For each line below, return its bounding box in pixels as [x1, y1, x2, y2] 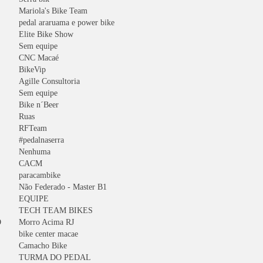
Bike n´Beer [19, 100, 59, 109]
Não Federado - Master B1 [19, 183, 107, 191]
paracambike [19, 171, 60, 180]
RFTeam [19, 124, 47, 133]
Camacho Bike [19, 241, 67, 250]
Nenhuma [19, 147, 50, 156]
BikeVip [19, 65, 46, 74]
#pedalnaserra [19, 136, 64, 144]
